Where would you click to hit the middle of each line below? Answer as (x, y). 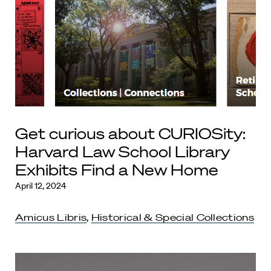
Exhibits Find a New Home (119, 170)
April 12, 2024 (41, 186)
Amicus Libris (51, 217)
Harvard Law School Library (122, 152)
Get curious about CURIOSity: (130, 133)
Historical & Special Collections (173, 217)
